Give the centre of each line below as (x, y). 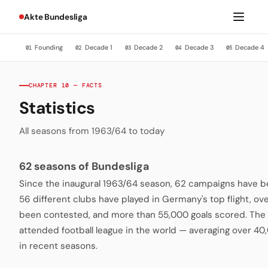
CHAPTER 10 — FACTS (66, 85)
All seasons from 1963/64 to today (92, 131)
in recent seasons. (58, 246)
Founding (48, 47)
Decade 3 (198, 47)
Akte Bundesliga (56, 17)
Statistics (57, 108)
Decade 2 (148, 47)
